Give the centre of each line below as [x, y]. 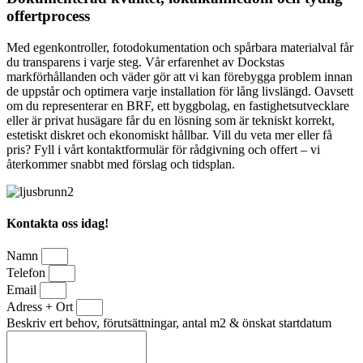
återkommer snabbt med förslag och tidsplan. [121, 164]
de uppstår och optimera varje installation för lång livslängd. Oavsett [180, 91]
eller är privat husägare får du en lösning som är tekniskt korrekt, [171, 120]
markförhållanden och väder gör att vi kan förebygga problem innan [179, 76]
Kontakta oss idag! [58, 223]
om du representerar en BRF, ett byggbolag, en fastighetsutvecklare [178, 105]
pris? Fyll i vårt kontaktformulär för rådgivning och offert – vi [163, 149]
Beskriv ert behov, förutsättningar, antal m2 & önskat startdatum [169, 323]
